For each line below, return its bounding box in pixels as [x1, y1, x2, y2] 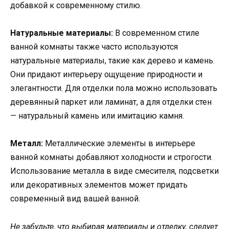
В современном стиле [113, 28, 199, 38]
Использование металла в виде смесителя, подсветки [10, 166, 219, 176]
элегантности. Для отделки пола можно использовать [10, 83, 217, 94]
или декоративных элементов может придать [10, 180, 188, 190]
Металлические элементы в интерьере [43, 139, 195, 149]
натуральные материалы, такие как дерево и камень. [10, 56, 215, 66]
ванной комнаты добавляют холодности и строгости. [10, 152, 213, 163]
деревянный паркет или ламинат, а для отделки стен [10, 97, 212, 107]
